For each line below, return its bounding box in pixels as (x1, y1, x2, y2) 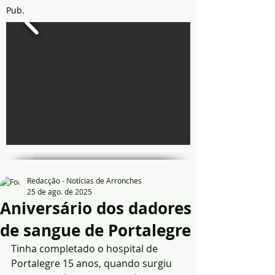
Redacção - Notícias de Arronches (27, 176, 142, 185)
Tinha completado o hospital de (11, 242, 160, 255)
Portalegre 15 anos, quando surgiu (11, 257, 174, 270)
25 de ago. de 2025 (27, 187, 92, 196)
